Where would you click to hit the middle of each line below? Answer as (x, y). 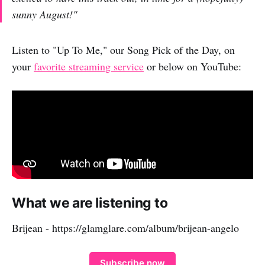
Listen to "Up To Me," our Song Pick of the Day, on (123, 50)
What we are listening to (90, 203)
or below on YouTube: (193, 67)
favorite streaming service (89, 67)
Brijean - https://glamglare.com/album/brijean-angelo (125, 228)
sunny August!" (45, 14)
